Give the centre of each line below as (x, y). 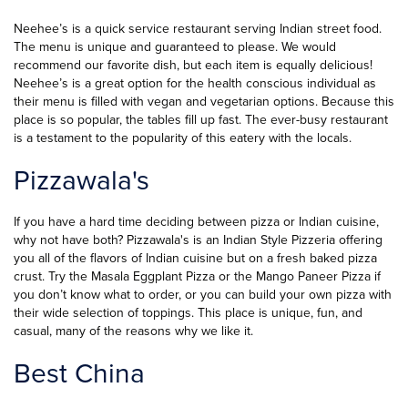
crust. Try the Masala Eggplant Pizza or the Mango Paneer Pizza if (197, 276)
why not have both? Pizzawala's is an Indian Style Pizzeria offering (198, 240)
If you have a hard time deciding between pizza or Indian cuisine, (196, 222)
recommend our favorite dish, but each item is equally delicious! (193, 65)
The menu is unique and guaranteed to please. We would (175, 47)
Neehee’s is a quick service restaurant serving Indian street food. (198, 29)
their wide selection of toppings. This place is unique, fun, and (188, 313)
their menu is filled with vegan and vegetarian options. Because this (204, 102)
